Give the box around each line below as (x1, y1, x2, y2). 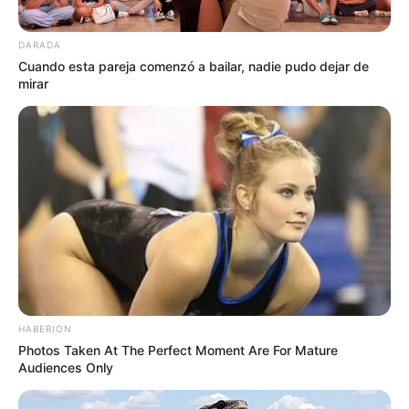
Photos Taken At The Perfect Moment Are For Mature (18, 341, 338, 358)
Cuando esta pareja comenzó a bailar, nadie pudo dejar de (18, 58, 369, 75)
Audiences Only (18, 359, 113, 375)
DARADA (18, 39, 61, 51)
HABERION (18, 322, 72, 334)
